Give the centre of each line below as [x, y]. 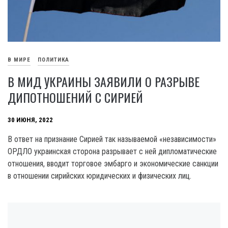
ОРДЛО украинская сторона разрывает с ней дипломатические [112, 152]
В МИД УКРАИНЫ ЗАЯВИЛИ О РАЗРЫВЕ [104, 82]
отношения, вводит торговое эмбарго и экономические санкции [113, 164]
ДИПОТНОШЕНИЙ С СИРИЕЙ [75, 97]
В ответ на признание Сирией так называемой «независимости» [112, 139]
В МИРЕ [19, 60]
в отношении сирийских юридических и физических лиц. [99, 176]
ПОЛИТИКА [53, 60]
